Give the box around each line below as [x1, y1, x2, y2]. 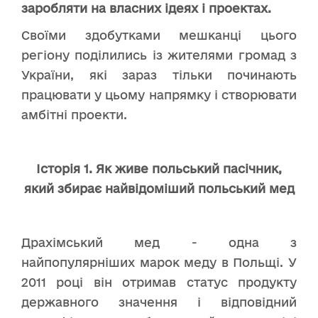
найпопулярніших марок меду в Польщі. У [21, 255, 297, 269]
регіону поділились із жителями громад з [21, 48, 297, 62]
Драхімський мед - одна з [21, 235, 297, 249]
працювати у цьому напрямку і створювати [21, 87, 297, 102]
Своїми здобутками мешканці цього [21, 28, 297, 42]
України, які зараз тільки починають [21, 67, 297, 82]
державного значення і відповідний [21, 295, 297, 309]
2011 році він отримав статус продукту [21, 275, 297, 289]
